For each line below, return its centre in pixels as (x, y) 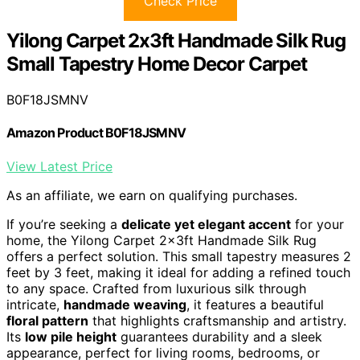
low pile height (71, 336)
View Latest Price (59, 166)
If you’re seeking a (64, 224)
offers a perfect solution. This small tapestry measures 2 (179, 256)
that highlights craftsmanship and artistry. (217, 320)
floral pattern (47, 320)
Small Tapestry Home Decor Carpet (157, 64)
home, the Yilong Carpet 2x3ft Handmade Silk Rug (162, 240)
